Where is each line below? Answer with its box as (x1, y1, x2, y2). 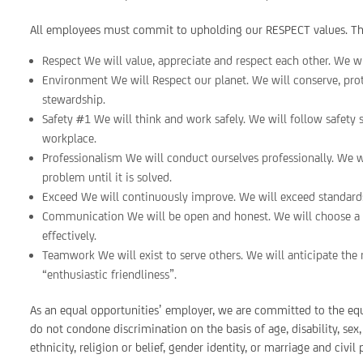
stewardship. (42, 92, 106, 106)
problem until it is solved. (42, 170, 173, 184)
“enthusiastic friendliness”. (42, 267, 177, 281)
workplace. (42, 131, 97, 145)
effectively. (42, 228, 97, 242)
